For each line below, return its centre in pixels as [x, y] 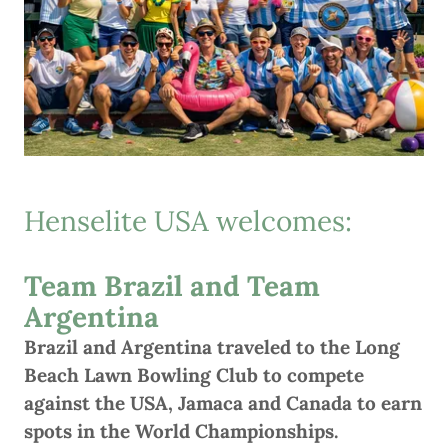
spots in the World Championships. [181, 430]
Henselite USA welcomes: [188, 220]
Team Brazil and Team [172, 285]
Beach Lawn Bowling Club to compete [194, 374]
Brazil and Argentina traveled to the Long [212, 346]
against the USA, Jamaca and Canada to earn [223, 402]
